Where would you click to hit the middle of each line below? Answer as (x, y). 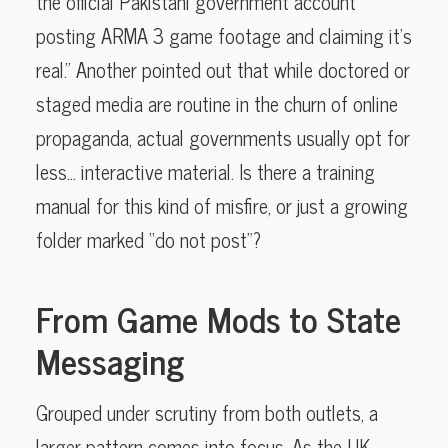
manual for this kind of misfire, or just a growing (222, 205)
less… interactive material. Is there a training (205, 171)
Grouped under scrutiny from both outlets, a (207, 412)
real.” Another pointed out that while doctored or (223, 69)
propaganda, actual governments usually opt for (223, 137)
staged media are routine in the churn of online (217, 103)
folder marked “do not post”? (148, 239)
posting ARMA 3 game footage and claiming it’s (224, 35)
